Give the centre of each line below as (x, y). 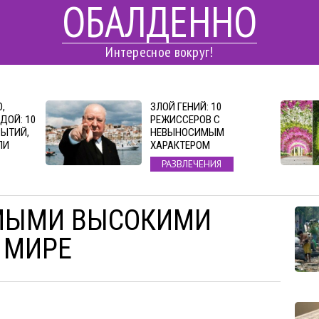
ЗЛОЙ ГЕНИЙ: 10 (186, 107)
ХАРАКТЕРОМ (180, 145)
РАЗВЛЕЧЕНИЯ (192, 164)
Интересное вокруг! (159, 52)
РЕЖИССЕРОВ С (185, 120)
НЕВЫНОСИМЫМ (187, 132)
